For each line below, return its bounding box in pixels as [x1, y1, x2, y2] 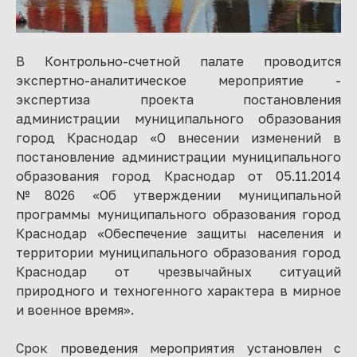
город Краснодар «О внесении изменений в [16, 129, 341, 146]
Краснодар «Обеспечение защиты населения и [16, 225, 341, 241]
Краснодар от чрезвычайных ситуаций [16, 263, 341, 280]
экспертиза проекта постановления [16, 91, 341, 108]
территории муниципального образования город [16, 244, 341, 261]
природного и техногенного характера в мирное [16, 282, 341, 299]
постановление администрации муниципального [16, 148, 341, 165]
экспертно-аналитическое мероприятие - [16, 72, 341, 88]
